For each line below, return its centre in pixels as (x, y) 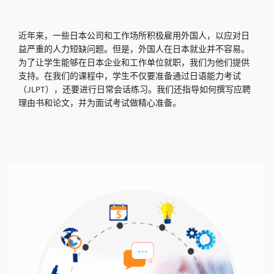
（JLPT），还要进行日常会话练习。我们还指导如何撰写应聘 (135, 90)
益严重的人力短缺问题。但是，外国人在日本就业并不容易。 (134, 50)
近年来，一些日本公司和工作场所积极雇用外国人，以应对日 (134, 36)
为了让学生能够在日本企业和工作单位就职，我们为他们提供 (134, 63)
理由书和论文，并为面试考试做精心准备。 (100, 103)
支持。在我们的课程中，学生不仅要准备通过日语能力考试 (130, 76)
